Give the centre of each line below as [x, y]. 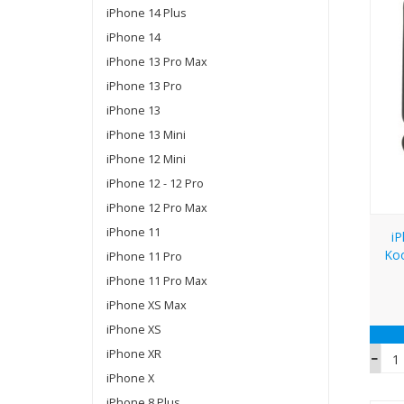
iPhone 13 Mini [146, 134]
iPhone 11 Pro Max [157, 280]
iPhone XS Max [147, 305]
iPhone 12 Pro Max [157, 207]
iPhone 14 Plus [147, 13]
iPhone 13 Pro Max [157, 61]
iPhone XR [134, 353]
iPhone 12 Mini [146, 159]
